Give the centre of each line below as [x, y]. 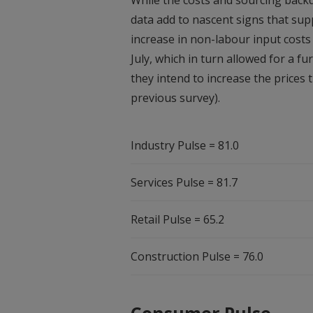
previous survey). [175, 98]
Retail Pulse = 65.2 [177, 220]
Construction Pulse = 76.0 [197, 257]
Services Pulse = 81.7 [184, 183]
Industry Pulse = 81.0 [185, 146]
